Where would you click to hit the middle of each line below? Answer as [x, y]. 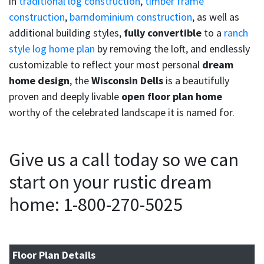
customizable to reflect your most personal [105, 65]
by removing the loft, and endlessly [172, 49]
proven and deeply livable [65, 97]
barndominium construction [131, 17]
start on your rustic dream [110, 182]
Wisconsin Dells [127, 81]
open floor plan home [172, 97]
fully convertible [163, 33]
